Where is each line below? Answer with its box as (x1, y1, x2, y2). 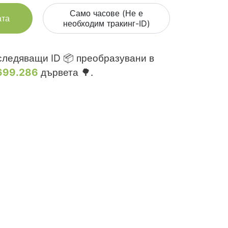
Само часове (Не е (70, 8, 143, 19)
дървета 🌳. (38, 67, 93, 79)
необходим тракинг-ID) (63, 18, 150, 29)
